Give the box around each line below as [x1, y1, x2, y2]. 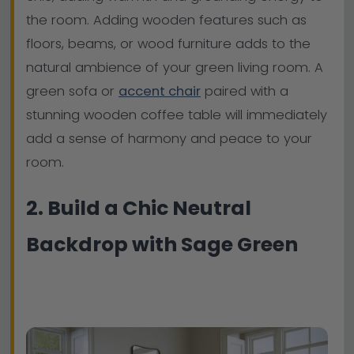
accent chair [119, 81, 201, 100]
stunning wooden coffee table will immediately [26, 105, 327, 124]
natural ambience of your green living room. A [26, 58, 323, 77]
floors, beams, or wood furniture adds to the [26, 34, 311, 53]
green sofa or [26, 81, 119, 100]
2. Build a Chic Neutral [26, 194, 251, 223]
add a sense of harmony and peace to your [26, 129, 312, 148]
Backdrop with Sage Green [26, 231, 298, 259]
